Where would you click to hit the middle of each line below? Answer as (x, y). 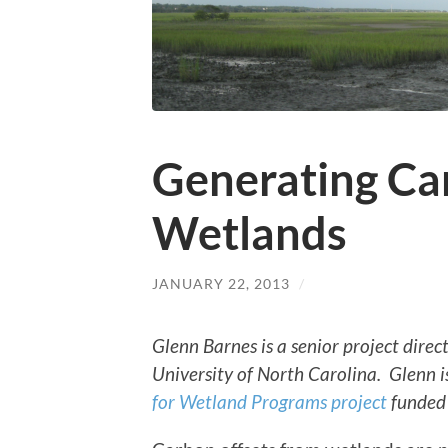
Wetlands (249, 232)
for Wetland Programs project (269, 402)
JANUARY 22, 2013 (221, 283)
